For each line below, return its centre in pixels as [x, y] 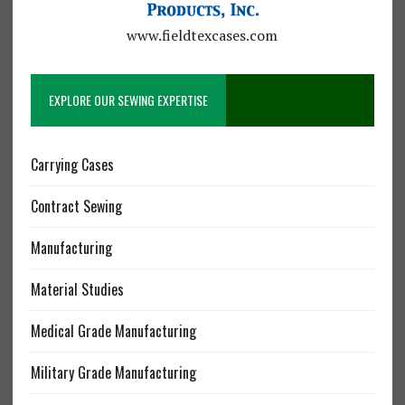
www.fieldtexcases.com [202, 35]
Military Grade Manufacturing [113, 372]
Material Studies [77, 289]
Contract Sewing [76, 206]
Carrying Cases [72, 164]
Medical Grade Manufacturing [113, 330]
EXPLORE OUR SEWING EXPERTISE [128, 99]
